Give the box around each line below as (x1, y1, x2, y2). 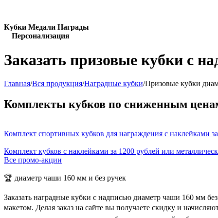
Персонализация (4, 32, 70, 40)
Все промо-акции (4, 155, 62, 164)
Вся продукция (32, 79, 82, 88)
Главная (4, 79, 30, 88)
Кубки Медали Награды (4, 23, 89, 32)
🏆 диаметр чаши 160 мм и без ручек (4, 173, 126, 182)
